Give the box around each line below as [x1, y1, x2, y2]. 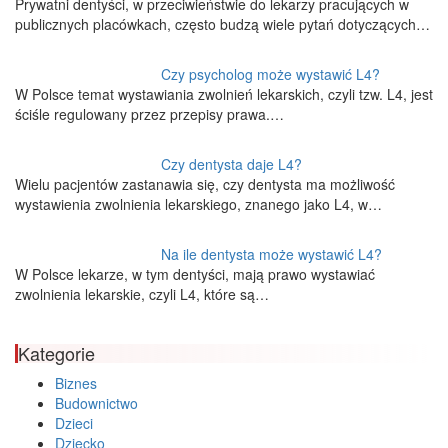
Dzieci [55, 412, 93, 433]
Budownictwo [55, 392, 138, 413]
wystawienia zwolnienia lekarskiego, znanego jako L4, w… [15, 193, 382, 214]
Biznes [55, 372, 97, 393]
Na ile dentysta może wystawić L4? [161, 243, 383, 264]
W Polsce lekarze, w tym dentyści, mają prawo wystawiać [15, 263, 375, 284]
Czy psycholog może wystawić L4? [161, 63, 381, 84]
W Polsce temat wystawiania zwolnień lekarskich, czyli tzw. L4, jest [15, 83, 433, 104]
